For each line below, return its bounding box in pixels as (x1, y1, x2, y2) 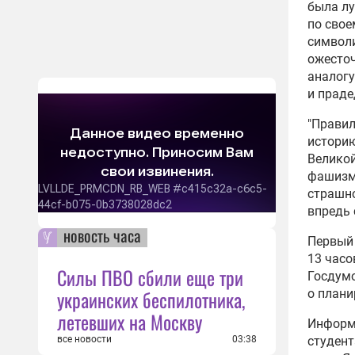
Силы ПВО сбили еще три (57, 263, 243, 292)
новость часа (63, 223, 141, 247)
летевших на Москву (57, 307, 202, 336)
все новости (57, 334, 112, 345)
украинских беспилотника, (57, 285, 245, 314)
